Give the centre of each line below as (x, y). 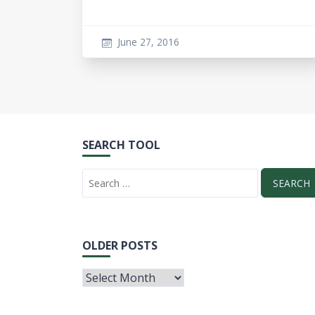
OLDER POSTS (120, 245)
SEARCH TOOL (121, 145)
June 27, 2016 (148, 42)
